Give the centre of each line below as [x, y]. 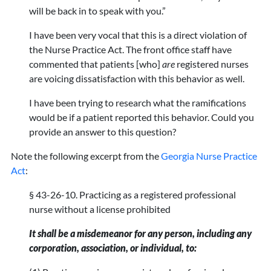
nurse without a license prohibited [100, 209]
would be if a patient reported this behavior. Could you [142, 117]
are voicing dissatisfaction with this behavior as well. [137, 79]
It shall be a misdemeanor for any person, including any [141, 233]
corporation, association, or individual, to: [113, 248]
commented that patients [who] [96, 64]
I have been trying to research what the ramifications [138, 103]
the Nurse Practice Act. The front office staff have [131, 50]
